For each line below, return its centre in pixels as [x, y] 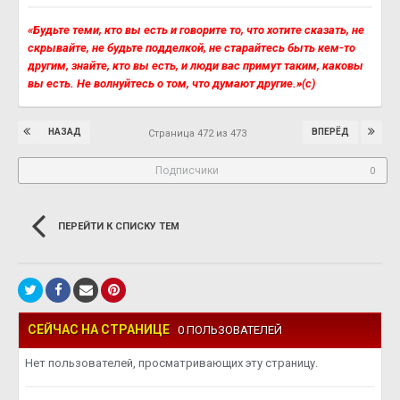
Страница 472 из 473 [200, 133]
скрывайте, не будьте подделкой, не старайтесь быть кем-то [192, 48]
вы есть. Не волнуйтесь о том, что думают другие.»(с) [171, 83]
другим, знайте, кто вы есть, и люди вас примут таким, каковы [196, 66]
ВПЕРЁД [330, 132]
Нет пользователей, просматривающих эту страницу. [171, 363]
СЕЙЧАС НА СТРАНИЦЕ [103, 329]
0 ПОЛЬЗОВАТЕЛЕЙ [230, 330]
